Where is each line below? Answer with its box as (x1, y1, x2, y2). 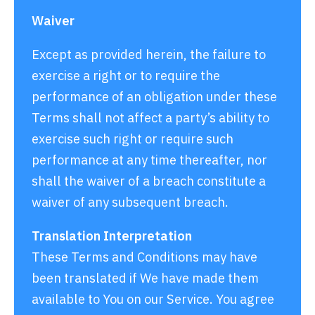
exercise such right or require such (32, 130, 233, 148)
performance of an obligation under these (32, 88, 277, 105)
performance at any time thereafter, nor (32, 151, 267, 169)
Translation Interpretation (32, 227, 192, 245)
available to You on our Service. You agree (32, 290, 274, 308)
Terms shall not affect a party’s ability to (32, 109, 269, 127)
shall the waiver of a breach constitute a (32, 172, 266, 190)
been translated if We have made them (32, 269, 259, 287)
